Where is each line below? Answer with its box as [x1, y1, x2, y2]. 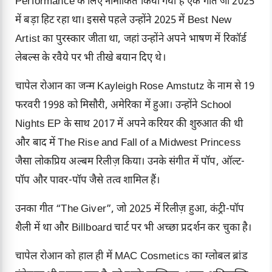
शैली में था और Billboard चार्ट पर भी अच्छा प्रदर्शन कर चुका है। [15, 222, 252, 236]
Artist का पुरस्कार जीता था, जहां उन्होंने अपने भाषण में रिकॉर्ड [15, 33, 247, 47]
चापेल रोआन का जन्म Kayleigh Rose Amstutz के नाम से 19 [15, 80, 255, 94]
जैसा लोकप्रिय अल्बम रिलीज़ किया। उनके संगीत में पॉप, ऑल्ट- [15, 155, 245, 169]
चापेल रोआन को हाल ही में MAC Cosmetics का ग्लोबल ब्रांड [15, 250, 248, 264]
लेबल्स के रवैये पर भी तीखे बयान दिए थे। [15, 52, 166, 66]
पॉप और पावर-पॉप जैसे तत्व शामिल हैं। [15, 174, 160, 188]
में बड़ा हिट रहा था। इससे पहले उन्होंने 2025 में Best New [15, 14, 232, 28]
